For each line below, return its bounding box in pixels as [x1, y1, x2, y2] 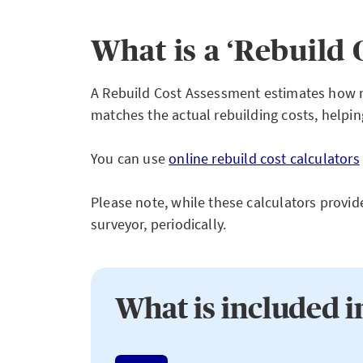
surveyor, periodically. [91, 214, 227, 233]
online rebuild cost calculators [169, 148, 360, 168]
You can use [91, 148, 169, 168]
